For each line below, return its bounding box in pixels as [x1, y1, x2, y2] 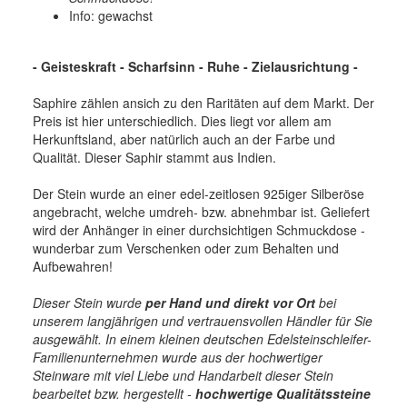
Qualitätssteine [276, 383, 371, 402]
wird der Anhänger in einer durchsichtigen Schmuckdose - [33, 220, 365, 239]
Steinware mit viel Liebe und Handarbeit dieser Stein [33, 365, 333, 384]
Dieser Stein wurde [33, 293, 145, 312]
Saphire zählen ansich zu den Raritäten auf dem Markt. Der [33, 93, 374, 112]
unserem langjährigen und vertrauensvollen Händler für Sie [33, 311, 372, 330]
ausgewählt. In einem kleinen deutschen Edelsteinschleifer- [33, 329, 372, 348]
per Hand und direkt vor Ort [145, 293, 315, 312]
